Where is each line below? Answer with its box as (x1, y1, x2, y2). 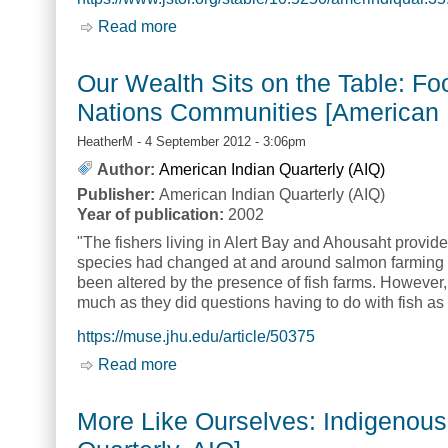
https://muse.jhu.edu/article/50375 (77, 327, 315, 345)
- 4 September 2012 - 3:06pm (133, 133, 306, 149)
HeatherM (77, 133, 133, 149)
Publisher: (77, 185, 159, 203)
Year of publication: (77, 205, 228, 223)
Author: (97, 160, 155, 178)
